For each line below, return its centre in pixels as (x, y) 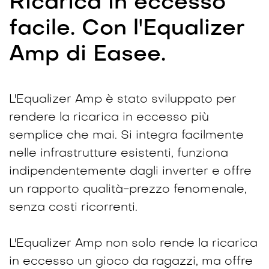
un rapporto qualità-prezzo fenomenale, (128, 189)
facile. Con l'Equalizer (127, 29)
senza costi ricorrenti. (73, 207)
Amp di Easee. (87, 55)
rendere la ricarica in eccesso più (109, 117)
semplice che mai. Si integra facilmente (126, 135)
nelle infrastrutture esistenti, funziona (119, 153)
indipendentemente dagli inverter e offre (130, 171)
